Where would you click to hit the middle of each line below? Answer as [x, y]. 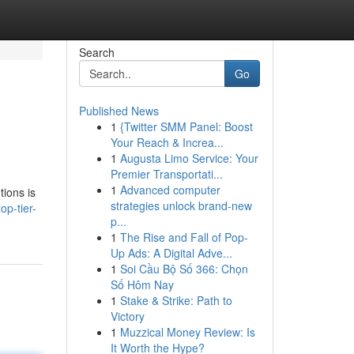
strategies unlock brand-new [181, 205]
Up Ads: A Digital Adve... [171, 253]
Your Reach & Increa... [167, 142]
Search [96, 52]
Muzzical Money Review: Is [187, 332]
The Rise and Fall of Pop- [184, 237]
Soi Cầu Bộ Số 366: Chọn [184, 269]
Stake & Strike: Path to [176, 300]
